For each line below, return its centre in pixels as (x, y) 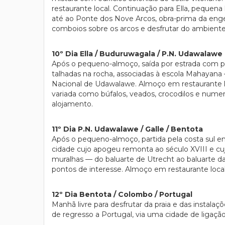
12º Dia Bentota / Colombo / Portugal (123, 194)
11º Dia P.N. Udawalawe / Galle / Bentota (128, 129)
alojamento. (72, 104)
